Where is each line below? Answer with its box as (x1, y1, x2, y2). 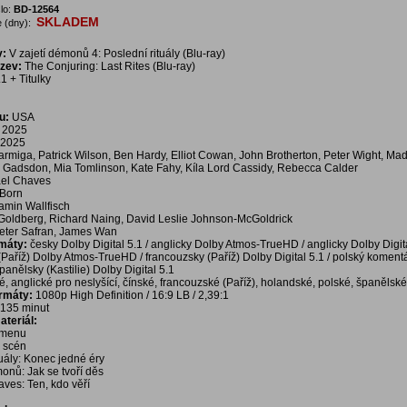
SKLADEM (36, 15, 99, 29)
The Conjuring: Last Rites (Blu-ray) (25, 60, 195, 73)
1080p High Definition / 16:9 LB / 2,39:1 (35, 289, 229, 302)
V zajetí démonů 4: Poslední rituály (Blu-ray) (6, 47, 225, 60)
